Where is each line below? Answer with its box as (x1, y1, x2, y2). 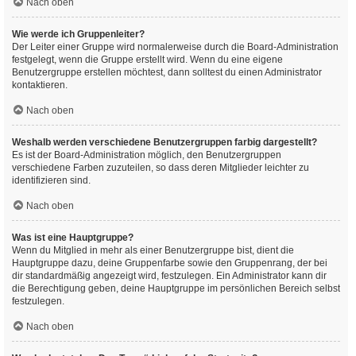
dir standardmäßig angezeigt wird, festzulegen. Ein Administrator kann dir (12, 270, 327, 281)
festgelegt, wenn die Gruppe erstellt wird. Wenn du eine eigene (12, 54, 283, 65)
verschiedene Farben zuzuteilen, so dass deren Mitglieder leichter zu (12, 162, 309, 173)
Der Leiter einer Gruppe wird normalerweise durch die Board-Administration (12, 41, 339, 52)
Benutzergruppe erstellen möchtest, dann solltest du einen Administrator (12, 67, 322, 78)
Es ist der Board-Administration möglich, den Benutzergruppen (12, 149, 281, 161)
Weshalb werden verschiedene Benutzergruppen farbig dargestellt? (12, 137, 317, 148)
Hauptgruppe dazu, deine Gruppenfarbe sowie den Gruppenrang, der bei (12, 257, 327, 269)
